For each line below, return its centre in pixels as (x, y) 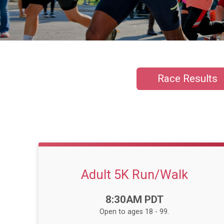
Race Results (187, 79)
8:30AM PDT (134, 200)
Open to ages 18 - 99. (134, 212)
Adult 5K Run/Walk (134, 175)
